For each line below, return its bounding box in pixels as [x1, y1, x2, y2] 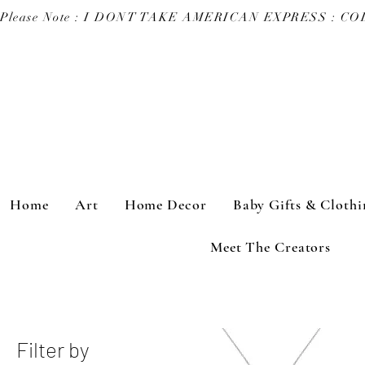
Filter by [16, 336, 89, 362]
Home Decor [124, 195, 207, 213]
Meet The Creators [209, 237, 332, 256]
